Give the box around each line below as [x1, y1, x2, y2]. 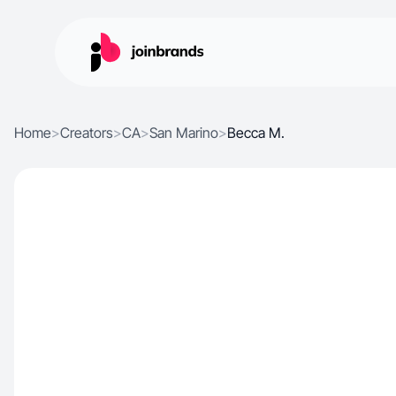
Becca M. [227, 124, 285, 141]
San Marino [149, 124, 218, 141]
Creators [60, 124, 113, 141]
